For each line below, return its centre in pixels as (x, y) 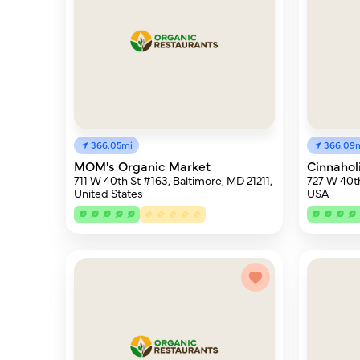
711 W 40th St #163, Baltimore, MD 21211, (173, 180)
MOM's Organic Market (142, 166)
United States (108, 193)
